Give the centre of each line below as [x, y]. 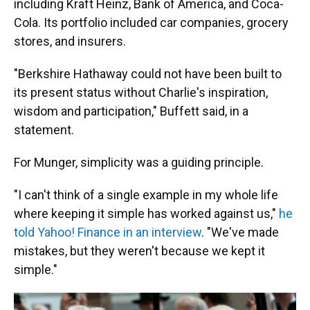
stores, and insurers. [70, 41]
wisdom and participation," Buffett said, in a [131, 111]
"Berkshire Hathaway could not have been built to [148, 74]
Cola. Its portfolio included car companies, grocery [151, 22]
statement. [44, 130]
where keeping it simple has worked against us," [146, 213]
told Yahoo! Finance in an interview [108, 232]
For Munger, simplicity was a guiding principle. [139, 162]
